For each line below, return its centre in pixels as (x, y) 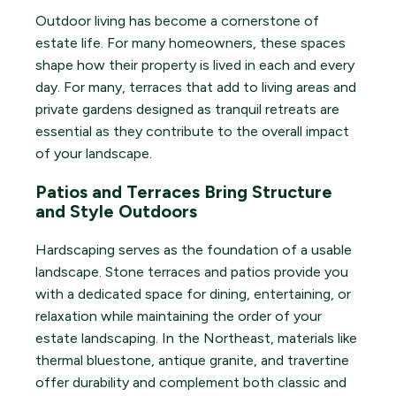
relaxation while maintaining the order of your (179, 316)
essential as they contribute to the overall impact (192, 132)
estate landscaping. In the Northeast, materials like (196, 339)
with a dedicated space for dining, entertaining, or (193, 294)
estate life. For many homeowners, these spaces (190, 43)
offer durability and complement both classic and (191, 383)
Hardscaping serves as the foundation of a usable (194, 250)
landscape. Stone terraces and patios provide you (192, 272)
